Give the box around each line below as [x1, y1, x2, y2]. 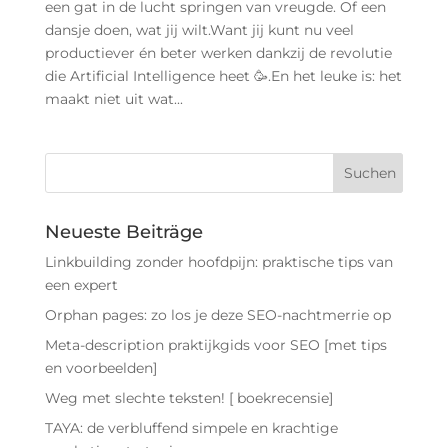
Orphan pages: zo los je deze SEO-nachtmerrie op [44, 306, 391, 325]
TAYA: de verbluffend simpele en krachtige [44, 419, 338, 438]
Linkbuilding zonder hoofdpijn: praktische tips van [44, 253, 393, 272]
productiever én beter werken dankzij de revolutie [44, 44, 392, 63]
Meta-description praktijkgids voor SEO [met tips [44, 336, 387, 355]
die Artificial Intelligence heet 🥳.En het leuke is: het [44, 67, 402, 86]
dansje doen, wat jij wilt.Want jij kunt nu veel [44, 21, 354, 40]
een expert [44, 276, 118, 295]
